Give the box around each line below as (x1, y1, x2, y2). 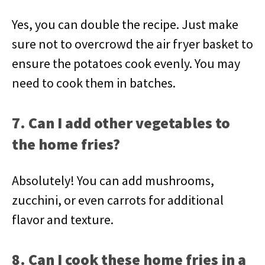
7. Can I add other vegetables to (12, 113, 230, 132)
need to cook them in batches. (12, 75, 176, 91)
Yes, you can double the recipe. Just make (12, 16, 238, 33)
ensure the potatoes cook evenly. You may (12, 55, 240, 72)
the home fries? (12, 134, 120, 154)
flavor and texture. (12, 211, 114, 228)
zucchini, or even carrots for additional (12, 192, 224, 208)
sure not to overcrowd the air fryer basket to (12, 35, 253, 52)
